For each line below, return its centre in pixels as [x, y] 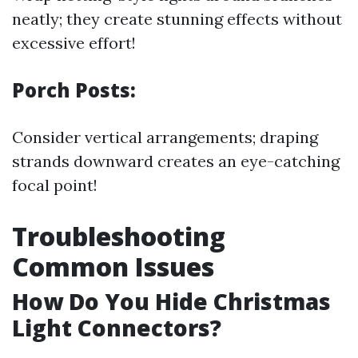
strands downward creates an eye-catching [176, 161]
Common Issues [113, 267]
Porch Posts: [74, 90]
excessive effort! [74, 43]
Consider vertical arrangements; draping [165, 137]
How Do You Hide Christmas [171, 301]
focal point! [55, 185]
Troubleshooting [119, 236]
